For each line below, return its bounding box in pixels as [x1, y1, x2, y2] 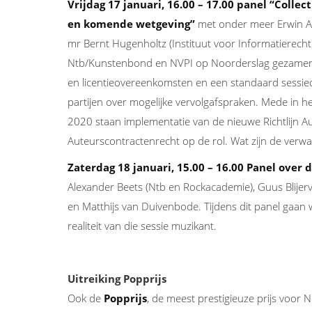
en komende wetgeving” [68, 17, 195, 31]
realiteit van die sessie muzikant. [68, 219, 217, 233]
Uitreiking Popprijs [68, 272, 166, 286]
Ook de [68, 291, 104, 306]
